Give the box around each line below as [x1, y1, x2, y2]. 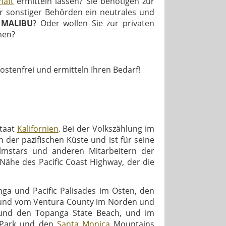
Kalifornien [17, 123, 59, 134]
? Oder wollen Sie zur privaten [33, 17, 154, 29]
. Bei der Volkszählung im [58, 123, 155, 134]
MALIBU [1, 17, 33, 29]
